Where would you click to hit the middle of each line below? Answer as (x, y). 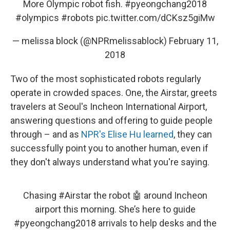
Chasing (41, 196)
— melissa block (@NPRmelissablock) (90, 41)
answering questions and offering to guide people (111, 121)
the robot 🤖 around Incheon (149, 196)
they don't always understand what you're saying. (110, 162)
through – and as (46, 135)
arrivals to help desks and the (156, 223)
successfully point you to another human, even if (109, 148)
